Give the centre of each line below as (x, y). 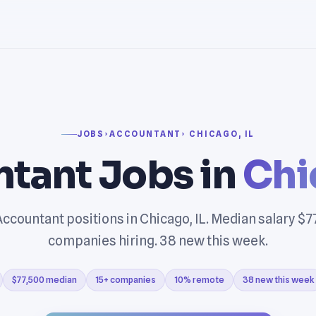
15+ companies (126, 279)
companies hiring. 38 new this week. (158, 240)
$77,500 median (44, 279)
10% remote (199, 279)
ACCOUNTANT (145, 134)
